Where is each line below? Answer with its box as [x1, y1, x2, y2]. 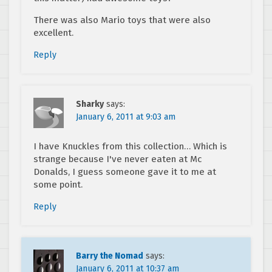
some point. [33, 179, 83, 191]
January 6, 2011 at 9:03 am [76, 112, 175, 123]
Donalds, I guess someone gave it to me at [33, 166, 216, 178]
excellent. [33, 27, 73, 39]
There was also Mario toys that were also [33, 15, 211, 26]
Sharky [76, 99, 104, 110]
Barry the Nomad [76, 251, 143, 262]
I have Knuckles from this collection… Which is [33, 141, 227, 152]
